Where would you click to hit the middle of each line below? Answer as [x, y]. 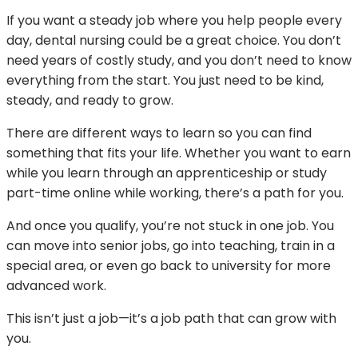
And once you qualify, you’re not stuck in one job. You [170, 225]
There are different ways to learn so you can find [159, 133]
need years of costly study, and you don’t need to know [179, 60]
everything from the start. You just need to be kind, [165, 80]
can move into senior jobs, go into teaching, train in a [171, 245]
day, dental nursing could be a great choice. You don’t [174, 40]
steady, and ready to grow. [90, 100]
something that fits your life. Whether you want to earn [179, 153]
